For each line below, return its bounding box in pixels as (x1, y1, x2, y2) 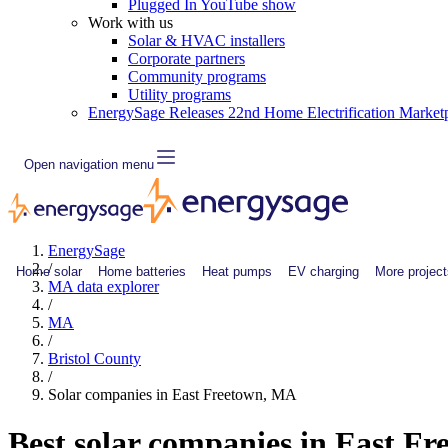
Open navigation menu (24, 156, 154, 172)
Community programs (128, 68, 266, 85)
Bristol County (48, 350, 141, 367)
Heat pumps (202, 263, 272, 279)
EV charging (288, 263, 359, 279)
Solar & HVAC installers (128, 32, 285, 49)
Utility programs (128, 86, 231, 103)
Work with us (88, 14, 173, 31)
